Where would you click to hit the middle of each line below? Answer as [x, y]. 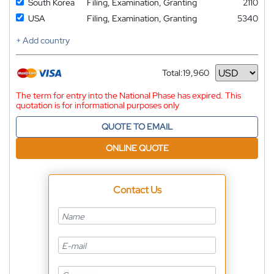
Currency [180, 77]
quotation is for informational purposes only [98, 106]
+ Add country [43, 41]
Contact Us [137, 190]
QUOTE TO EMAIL [137, 127]
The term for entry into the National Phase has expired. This [128, 96]
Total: [172, 73]
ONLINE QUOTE [137, 148]
